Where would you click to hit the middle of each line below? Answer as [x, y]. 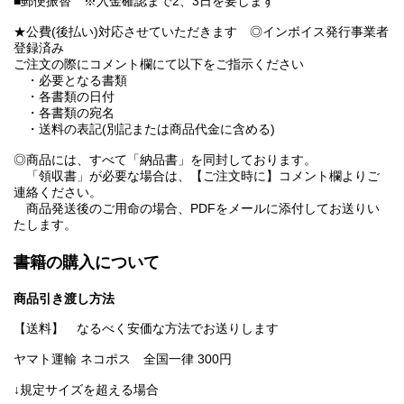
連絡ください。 [58, 193]
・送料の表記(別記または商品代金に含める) [144, 129]
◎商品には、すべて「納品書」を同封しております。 [165, 160]
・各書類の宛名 [64, 113]
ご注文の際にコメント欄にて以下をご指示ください [159, 64]
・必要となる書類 [70, 81]
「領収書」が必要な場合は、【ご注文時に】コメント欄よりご [197, 176]
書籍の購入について [87, 263]
